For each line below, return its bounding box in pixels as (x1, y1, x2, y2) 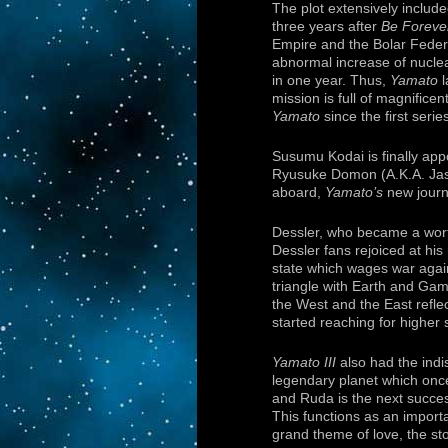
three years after (272, 19, 377, 35)
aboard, (272, 185, 325, 201)
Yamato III (272, 355, 336, 371)
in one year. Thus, (272, 73, 390, 89)
